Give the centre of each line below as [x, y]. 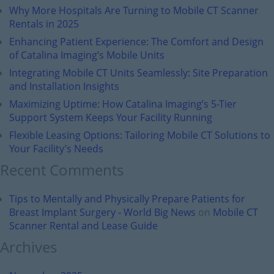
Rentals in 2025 [44, 24]
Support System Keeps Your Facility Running [111, 117]
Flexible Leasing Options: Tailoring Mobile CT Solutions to [140, 135]
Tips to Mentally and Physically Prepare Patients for [127, 199]
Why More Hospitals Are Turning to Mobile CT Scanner [134, 10]
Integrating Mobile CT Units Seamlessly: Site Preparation [139, 73]
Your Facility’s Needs [56, 149]
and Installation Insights [64, 86]
